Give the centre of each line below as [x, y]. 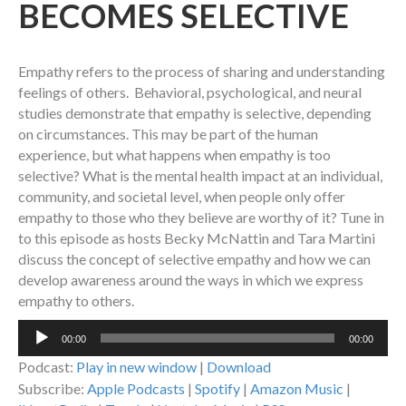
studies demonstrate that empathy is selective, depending [195, 113]
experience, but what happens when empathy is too [174, 155]
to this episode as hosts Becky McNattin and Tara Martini [197, 238]
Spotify [217, 389]
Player [37, 351]
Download [239, 367]
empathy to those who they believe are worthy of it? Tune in [201, 217]
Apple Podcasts [136, 389]
